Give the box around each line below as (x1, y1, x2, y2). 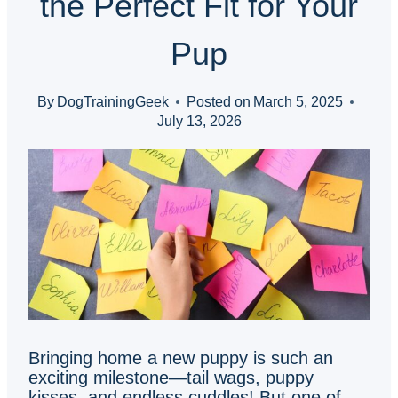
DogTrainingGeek (57, 94, 169, 109)
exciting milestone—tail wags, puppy (28, 368, 314, 387)
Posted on (187, 94, 251, 109)
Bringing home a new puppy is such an (28, 348, 333, 368)
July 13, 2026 (156, 114, 242, 129)
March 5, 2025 (253, 94, 344, 109)
